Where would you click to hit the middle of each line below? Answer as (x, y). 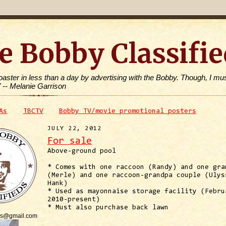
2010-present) (74, 200)
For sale (70, 141)
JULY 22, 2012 (75, 128)
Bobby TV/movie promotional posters (127, 112)
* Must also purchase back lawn (108, 208)
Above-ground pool (82, 151)
